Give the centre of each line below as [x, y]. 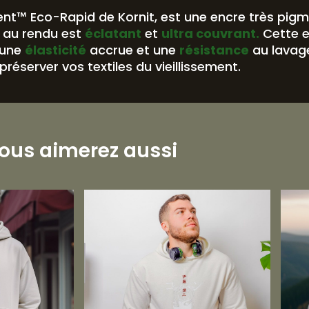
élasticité [56, 50]
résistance [215, 50]
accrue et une [133, 50]
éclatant [113, 33]
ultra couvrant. [211, 33]
